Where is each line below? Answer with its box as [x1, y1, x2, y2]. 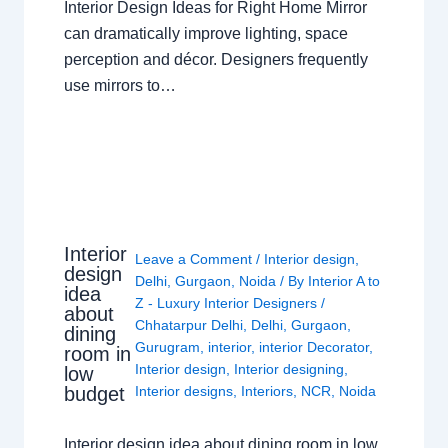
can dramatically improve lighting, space [63, 24, 348, 42]
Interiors [241, 383, 294, 400]
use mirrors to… [63, 76, 176, 94]
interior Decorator [259, 339, 370, 356]
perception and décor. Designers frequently [63, 50, 368, 68]
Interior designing [234, 361, 345, 378]
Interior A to [308, 273, 381, 290]
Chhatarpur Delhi [135, 317, 244, 334]
